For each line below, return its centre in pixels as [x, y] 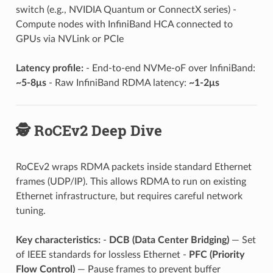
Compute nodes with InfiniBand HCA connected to [124, 24]
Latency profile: [49, 68]
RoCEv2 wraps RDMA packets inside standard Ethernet [133, 167]
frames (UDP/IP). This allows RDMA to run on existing [131, 181]
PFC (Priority [216, 254]
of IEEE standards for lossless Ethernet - [102, 254]
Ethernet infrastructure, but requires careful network [129, 196]
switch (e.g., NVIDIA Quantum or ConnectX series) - [126, 9]
